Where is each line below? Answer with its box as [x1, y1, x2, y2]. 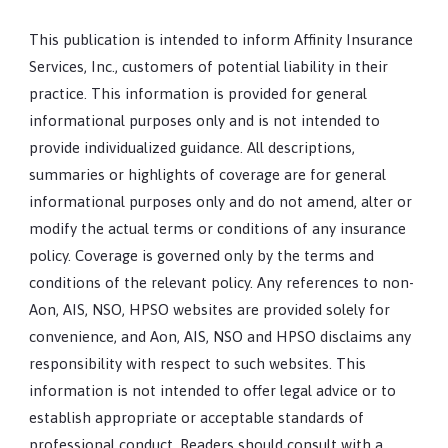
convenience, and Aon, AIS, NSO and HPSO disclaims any [29, 327, 412, 345]
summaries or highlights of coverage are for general [29, 165, 387, 183]
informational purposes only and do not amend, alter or [29, 192, 413, 210]
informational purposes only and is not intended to [29, 111, 381, 129]
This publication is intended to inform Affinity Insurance [29, 30, 414, 48]
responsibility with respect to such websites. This [29, 354, 367, 372]
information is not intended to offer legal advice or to [29, 381, 397, 399]
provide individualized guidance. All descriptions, [29, 138, 356, 156]
